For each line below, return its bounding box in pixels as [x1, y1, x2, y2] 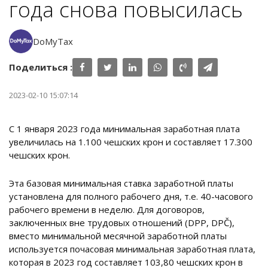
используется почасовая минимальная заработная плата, [9, 243, 255, 255]
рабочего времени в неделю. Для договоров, [9, 203, 205, 216]
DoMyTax [33, 35, 73, 47]
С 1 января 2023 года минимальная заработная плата [9, 123, 240, 135]
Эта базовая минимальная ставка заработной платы [9, 177, 233, 190]
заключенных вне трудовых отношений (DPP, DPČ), [9, 217, 234, 229]
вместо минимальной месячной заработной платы [9, 230, 227, 242]
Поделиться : [9, 61, 72, 74]
